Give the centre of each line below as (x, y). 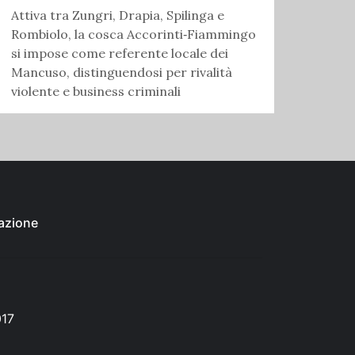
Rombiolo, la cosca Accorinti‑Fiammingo (134, 34)
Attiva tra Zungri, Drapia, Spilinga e (118, 15)
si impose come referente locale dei (120, 53)
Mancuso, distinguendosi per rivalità (122, 72)
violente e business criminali (96, 91)
